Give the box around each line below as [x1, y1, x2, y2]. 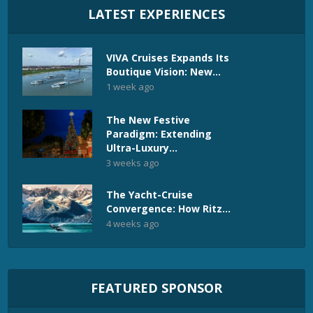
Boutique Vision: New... [106, 65, 221, 78]
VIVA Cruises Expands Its [106, 51, 230, 64]
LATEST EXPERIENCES [88, 6, 225, 22]
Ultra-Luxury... [106, 140, 178, 154]
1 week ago [106, 80, 155, 93]
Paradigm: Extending [106, 126, 212, 140]
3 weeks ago [106, 156, 160, 169]
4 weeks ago [106, 217, 160, 230]
